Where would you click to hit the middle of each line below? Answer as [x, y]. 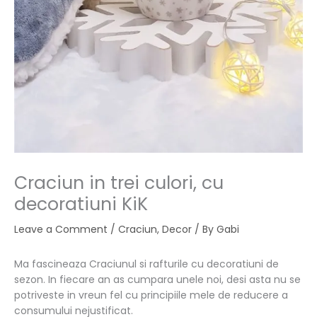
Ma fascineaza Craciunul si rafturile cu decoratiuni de [146, 264]
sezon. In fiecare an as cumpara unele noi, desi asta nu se [157, 279]
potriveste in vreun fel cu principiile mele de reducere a [151, 295]
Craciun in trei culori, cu [119, 183]
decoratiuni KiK [81, 204]
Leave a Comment [61, 229]
